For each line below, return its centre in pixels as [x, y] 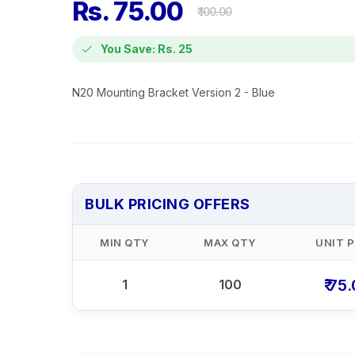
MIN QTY [124, 242]
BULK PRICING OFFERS [168, 204]
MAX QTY [230, 242]
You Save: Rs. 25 [147, 48]
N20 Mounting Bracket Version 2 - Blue [174, 92]
